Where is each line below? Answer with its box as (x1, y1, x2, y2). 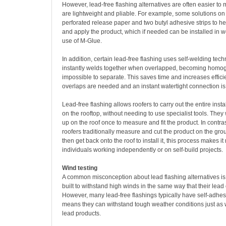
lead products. (62, 210, 101, 217)
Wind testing (62, 164, 97, 172)
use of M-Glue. (62, 37, 102, 44)
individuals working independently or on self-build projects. (62, 146, 223, 153)
